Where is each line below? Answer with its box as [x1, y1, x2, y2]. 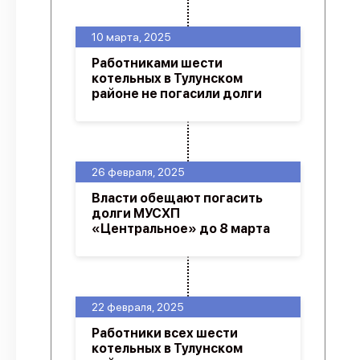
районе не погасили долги [92, 86, 262, 101]
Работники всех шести [92, 325, 238, 341]
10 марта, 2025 [92, 31, 171, 43]
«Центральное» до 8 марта [92, 221, 270, 236]
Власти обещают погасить [92, 190, 263, 206]
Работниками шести [92, 55, 223, 71]
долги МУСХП [92, 206, 180, 221]
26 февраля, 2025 [92, 166, 185, 178]
